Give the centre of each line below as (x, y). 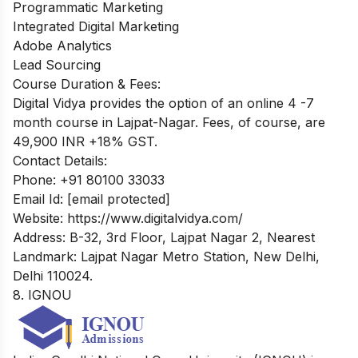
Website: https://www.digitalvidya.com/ (128, 218)
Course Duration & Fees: (87, 84)
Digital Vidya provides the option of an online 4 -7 (163, 103)
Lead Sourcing (57, 64)
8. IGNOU (42, 294)
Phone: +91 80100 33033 (89, 179)
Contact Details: (60, 160)
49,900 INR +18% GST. (85, 141)
